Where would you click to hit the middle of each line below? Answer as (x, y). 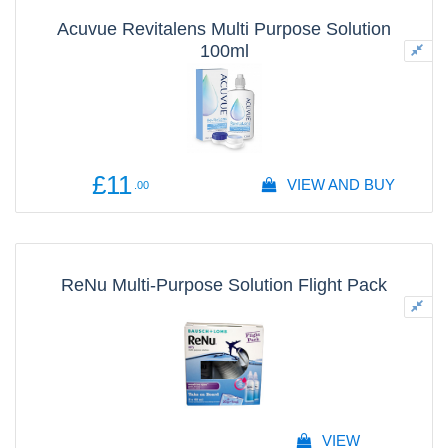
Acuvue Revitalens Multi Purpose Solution (224, 29)
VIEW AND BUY (338, 184)
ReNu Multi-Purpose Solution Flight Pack (224, 285)
